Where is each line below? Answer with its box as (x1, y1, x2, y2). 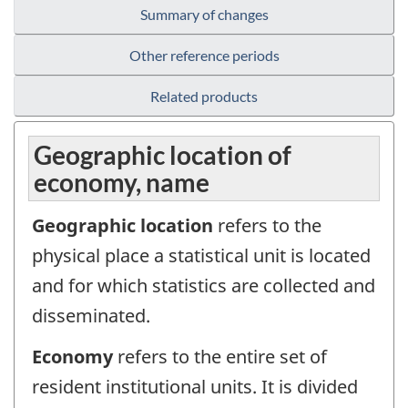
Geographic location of (34, 139, 291, 171)
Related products (150, 87, 258, 106)
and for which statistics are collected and (32, 273, 375, 299)
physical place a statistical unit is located (32, 243, 371, 269)
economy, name (34, 167, 209, 199)
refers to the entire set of (113, 343, 327, 369)
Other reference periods (128, 46, 280, 65)
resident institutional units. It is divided (32, 373, 358, 399)
